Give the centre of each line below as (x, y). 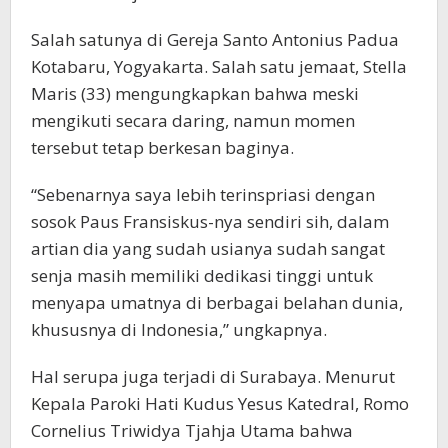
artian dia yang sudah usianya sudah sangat (208, 249)
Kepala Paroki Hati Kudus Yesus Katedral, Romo (220, 404)
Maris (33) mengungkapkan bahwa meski (195, 94)
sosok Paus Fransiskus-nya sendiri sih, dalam (210, 222)
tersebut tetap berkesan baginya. (162, 148)
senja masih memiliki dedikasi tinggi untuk (202, 276)
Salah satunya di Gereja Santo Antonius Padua (215, 40)
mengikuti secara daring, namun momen (193, 121)
